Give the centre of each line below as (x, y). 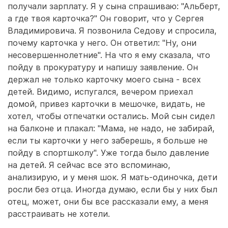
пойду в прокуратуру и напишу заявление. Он (103, 67)
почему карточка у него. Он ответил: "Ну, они (102, 43)
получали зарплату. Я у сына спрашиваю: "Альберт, (114, 6)
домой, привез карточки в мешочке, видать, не (106, 104)
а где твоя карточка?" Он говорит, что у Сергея (106, 18)
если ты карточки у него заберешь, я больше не (108, 140)
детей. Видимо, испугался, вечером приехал (100, 92)
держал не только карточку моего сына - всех (104, 79)
